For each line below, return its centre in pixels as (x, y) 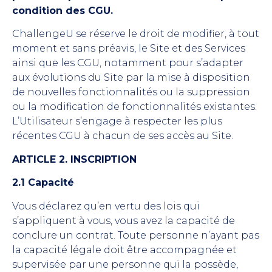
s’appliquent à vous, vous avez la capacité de (124, 220)
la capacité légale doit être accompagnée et (124, 250)
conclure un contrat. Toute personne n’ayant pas (136, 235)
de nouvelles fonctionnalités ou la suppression (131, 92)
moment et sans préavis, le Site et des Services (129, 49)
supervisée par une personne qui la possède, (125, 264)
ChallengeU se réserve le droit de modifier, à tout (136, 34)
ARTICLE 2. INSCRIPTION (74, 159)
